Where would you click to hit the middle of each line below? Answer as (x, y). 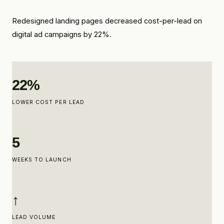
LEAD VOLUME (34, 217)
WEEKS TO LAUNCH (42, 160)
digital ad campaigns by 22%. (62, 34)
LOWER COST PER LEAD (48, 102)
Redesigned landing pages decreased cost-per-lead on (107, 21)
